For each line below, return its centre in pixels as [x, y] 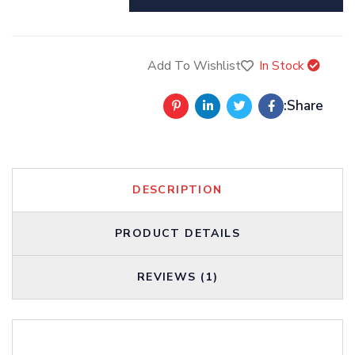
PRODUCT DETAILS [177, 233]
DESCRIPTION [177, 189]
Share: [305, 106]
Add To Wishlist [194, 65]
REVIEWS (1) [177, 277]
